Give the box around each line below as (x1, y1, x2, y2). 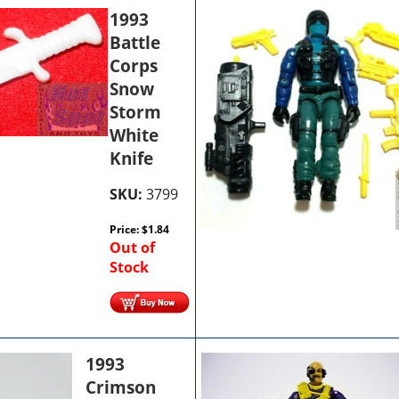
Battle (110, 30, 161, 54)
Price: (110, 221, 142, 237)
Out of (110, 237, 156, 257)
